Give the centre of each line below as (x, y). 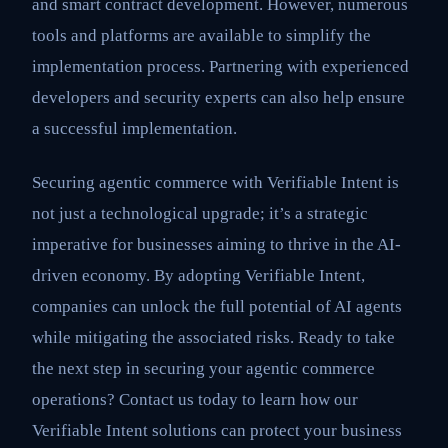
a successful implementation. (134, 129)
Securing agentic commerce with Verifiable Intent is (215, 182)
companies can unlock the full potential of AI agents (217, 306)
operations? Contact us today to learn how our (195, 399)
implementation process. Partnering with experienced (220, 67)
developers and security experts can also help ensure (218, 98)
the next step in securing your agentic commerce (203, 368)
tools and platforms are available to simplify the (201, 36)
